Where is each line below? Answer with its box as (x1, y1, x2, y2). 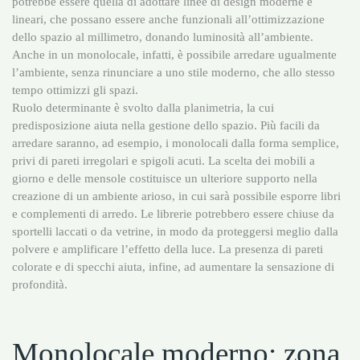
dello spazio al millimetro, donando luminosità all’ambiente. (12, 30, 313, 44)
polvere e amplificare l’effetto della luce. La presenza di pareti (12, 242, 323, 256)
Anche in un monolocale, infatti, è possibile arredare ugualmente (12, 47, 337, 62)
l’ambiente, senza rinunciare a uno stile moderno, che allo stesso (12, 65, 335, 80)
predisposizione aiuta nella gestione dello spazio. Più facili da (12, 118, 320, 133)
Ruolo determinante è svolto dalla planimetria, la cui (12, 100, 274, 115)
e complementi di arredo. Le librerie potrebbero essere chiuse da (12, 207, 334, 221)
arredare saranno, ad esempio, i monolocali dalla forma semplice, (12, 136, 339, 150)
